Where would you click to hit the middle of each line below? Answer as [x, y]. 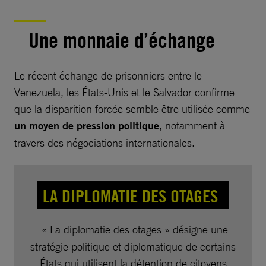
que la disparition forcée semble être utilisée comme [132, 108]
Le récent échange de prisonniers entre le [108, 75]
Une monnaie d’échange [122, 40]
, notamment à [192, 125]
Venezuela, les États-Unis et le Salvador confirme [124, 92]
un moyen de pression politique [87, 125]
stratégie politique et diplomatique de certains [133, 246]
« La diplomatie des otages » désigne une [134, 229]
